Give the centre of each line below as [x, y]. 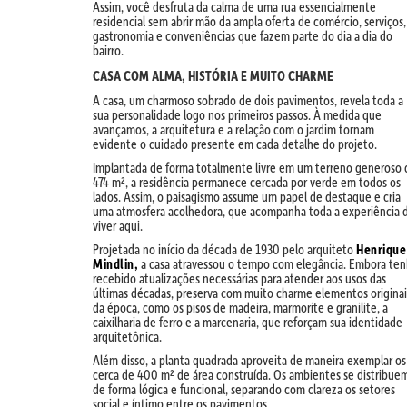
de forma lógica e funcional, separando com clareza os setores [244, 389]
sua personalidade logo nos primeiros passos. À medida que [237, 115]
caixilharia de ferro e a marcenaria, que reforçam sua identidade [248, 322]
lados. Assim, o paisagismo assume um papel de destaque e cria [247, 197]
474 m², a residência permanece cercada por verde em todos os [247, 182]
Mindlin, [115, 264]
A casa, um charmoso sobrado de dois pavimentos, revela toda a [248, 100]
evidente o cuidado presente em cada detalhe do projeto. [235, 144]
